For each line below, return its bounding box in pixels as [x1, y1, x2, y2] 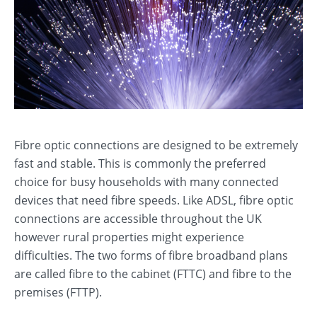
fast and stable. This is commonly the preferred [14, 156, 266, 171]
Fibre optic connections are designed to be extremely [14, 137, 298, 153]
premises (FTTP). [14, 284, 102, 300]
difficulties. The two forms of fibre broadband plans [14, 248, 288, 263]
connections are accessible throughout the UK [14, 211, 262, 226]
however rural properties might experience [14, 229, 244, 245]
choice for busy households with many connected [14, 174, 279, 190]
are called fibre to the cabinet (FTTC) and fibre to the [14, 266, 292, 282]
